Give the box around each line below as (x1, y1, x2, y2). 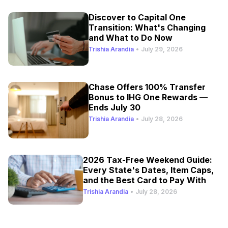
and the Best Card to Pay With (83, 175, 207, 186)
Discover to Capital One (89, 12, 186, 23)
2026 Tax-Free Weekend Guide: (83, 155, 213, 165)
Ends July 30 (89, 102, 141, 113)
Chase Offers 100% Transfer (89, 82, 206, 93)
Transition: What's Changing (89, 22, 206, 33)
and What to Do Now (89, 33, 173, 43)
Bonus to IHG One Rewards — (89, 92, 208, 103)
